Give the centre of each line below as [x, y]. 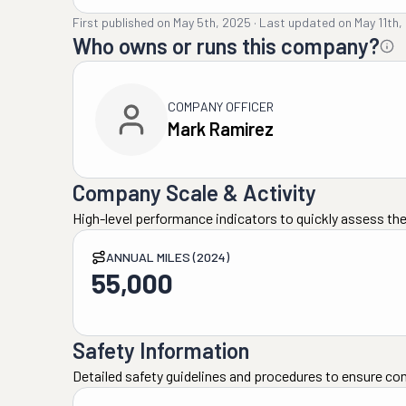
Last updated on [305, 22]
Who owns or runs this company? [226, 46]
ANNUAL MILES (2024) [168, 257]
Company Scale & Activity [194, 193]
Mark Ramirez [221, 129]
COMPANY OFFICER [221, 106]
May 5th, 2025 [212, 22]
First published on [121, 22]
